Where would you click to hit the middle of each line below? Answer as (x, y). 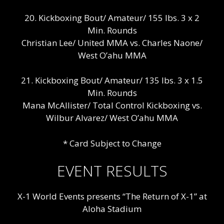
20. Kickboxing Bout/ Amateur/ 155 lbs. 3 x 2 (112, 17)
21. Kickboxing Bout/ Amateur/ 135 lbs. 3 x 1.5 (112, 80)
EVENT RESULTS (112, 171)
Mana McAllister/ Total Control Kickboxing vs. (112, 105)
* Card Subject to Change (112, 143)
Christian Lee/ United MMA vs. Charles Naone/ (112, 42)
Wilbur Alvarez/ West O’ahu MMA (112, 118)
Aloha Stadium (112, 209)
